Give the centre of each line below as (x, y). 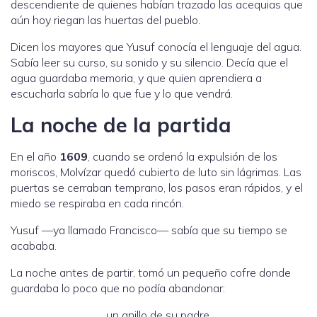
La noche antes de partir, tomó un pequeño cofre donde (151, 273)
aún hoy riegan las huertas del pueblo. (105, 20)
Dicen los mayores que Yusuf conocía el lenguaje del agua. (156, 47)
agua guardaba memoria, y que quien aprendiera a (136, 78)
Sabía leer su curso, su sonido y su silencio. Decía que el (149, 63)
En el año (35, 157)
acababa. (34, 246)
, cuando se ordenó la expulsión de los (183, 157)
